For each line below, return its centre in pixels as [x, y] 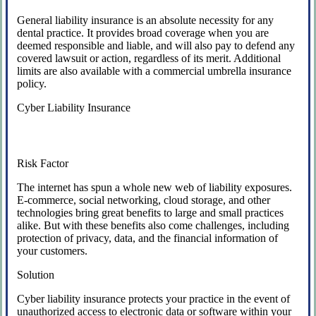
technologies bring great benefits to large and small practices [151, 212]
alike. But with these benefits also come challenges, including [153, 225]
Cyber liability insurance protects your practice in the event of [154, 298]
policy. [32, 83]
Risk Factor [43, 163]
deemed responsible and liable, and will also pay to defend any [156, 45]
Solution [36, 274]
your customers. [53, 250]
